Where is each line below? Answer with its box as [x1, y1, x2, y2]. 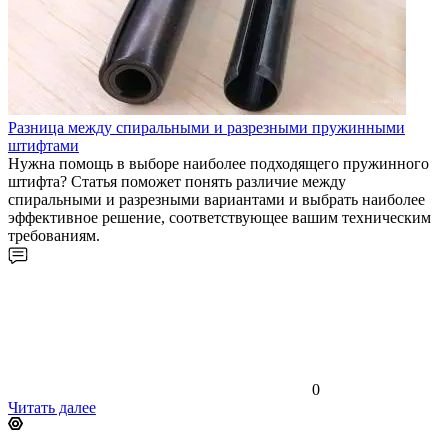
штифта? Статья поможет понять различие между [8, 172, 346, 190]
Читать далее [8, 398, 96, 416]
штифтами [8, 136, 79, 154]
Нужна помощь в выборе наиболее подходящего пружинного [8, 154, 429, 172]
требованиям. [8, 226, 100, 244]
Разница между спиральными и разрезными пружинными [8, 118, 405, 136]
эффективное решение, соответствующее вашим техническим [8, 208, 431, 226]
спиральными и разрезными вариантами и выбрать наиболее [8, 190, 425, 208]
